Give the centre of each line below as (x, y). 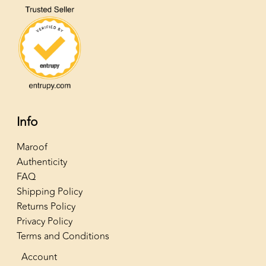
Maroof (32, 148)
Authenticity (42, 162)
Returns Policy (46, 207)
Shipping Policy (50, 192)
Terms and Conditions (63, 237)
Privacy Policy (45, 222)
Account (39, 257)
